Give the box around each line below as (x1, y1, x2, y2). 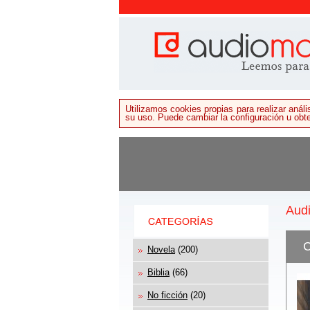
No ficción (147, 289, 188, 300)
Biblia (147, 266, 170, 277)
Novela (147, 244, 175, 255)
